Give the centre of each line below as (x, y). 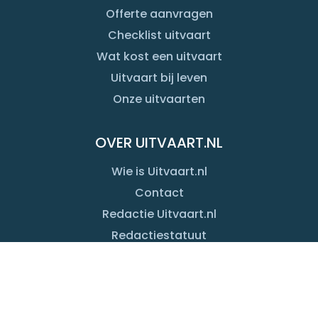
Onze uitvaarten (159, 99)
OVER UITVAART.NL (159, 142)
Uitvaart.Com (205, 308)
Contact (159, 192)
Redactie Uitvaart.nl (159, 214)
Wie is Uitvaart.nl (159, 171)
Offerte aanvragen (159, 13)
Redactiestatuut (159, 235)
